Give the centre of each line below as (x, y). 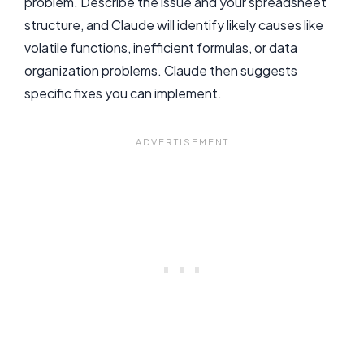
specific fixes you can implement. (123, 93)
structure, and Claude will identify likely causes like (174, 24)
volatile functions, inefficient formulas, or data (161, 47)
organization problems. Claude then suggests (161, 70)
